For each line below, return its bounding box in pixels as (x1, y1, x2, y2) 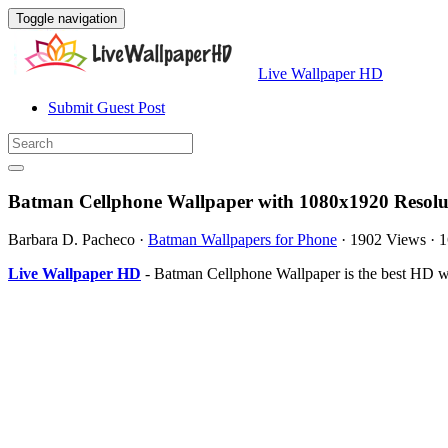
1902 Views (350, 231, 426, 249)
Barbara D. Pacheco (8, 231, 135, 249)
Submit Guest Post (48, 99, 165, 116)
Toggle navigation (16, 11, 117, 26)
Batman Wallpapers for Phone (148, 231, 337, 249)
